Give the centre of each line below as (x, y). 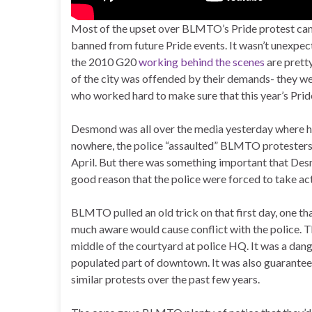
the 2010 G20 (105, 61)
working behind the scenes (202, 61)
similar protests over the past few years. (165, 279)
